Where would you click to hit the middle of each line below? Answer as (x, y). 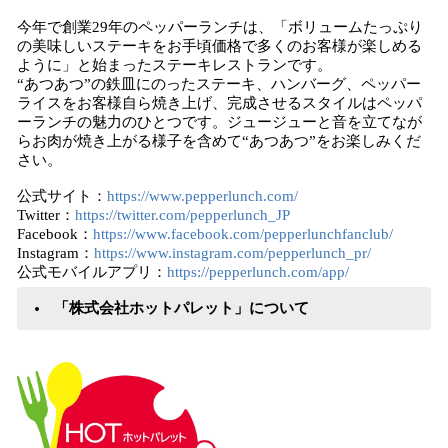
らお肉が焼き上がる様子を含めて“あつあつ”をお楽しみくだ (219, 141)
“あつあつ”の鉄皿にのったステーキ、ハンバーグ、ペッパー (219, 84)
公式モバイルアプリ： (92, 272)
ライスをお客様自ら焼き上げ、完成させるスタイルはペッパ (219, 103)
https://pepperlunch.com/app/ (258, 272)
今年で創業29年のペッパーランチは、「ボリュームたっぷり (220, 27)
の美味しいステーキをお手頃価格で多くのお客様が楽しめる (219, 46)
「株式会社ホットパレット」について (179, 308)
